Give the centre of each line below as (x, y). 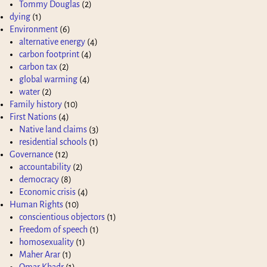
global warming (48, 79)
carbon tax (38, 66)
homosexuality (46, 242)
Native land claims (53, 129)
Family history (36, 104)
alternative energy (52, 41)
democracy (39, 179)
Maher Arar (40, 254)
